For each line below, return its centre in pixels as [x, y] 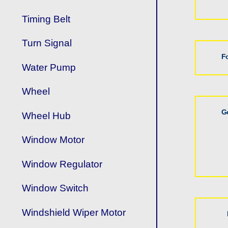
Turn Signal [47, 43]
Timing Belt [46, 19]
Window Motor [53, 140]
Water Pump [49, 67]
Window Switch [55, 188]
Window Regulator [62, 164]
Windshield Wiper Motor [74, 212]
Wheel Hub [47, 116]
